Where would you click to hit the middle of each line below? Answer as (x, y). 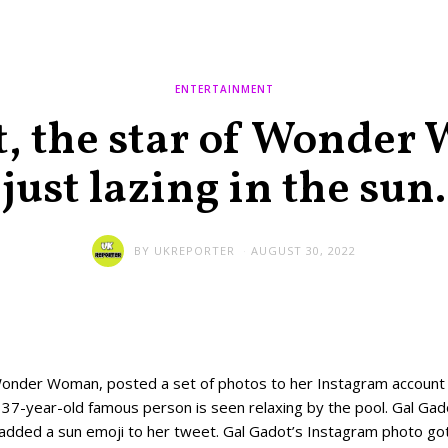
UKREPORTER (194, 251)
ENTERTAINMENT (224, 88)
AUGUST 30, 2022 (303, 251)
